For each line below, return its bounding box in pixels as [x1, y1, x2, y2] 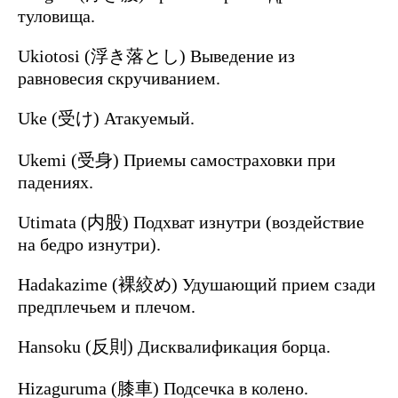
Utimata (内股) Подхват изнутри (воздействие [18, 212, 364, 233]
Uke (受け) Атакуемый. [18, 108, 195, 129]
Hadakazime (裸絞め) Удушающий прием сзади [18, 275, 376, 295]
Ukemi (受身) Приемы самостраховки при [18, 150, 336, 171]
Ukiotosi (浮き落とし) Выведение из [18, 46, 295, 67]
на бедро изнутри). [18, 235, 161, 255]
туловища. [18, 6, 95, 27]
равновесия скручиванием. [18, 68, 220, 89]
